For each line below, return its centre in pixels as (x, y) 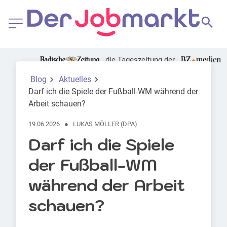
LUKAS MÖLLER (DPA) (105, 124)
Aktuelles (75, 80)
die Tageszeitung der (140, 60)
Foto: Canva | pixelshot (44, 78)
